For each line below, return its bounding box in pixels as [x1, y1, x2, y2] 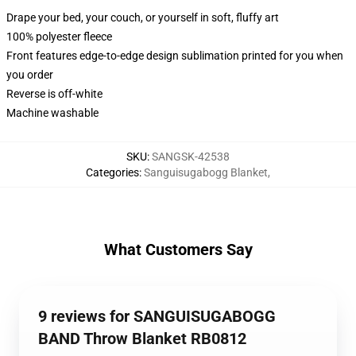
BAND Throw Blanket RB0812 [38, 329, 246, 348]
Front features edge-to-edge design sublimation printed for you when [6, 49, 343, 62]
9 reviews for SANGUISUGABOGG [38, 307, 276, 326]
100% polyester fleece [6, 30, 112, 43]
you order [6, 68, 53, 81]
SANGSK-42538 [152, 150, 230, 163]
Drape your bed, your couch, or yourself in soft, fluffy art [6, 11, 279, 24]
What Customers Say [103, 240, 253, 259]
